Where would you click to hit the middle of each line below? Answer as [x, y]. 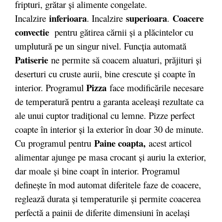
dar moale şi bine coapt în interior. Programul [97, 171]
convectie [32, 32]
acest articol [169, 143]
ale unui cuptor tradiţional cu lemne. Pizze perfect [105, 115]
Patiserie [33, 60]
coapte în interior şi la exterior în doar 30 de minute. [109, 129]
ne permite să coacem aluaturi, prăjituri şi [126, 60]
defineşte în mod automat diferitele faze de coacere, [108, 185]
